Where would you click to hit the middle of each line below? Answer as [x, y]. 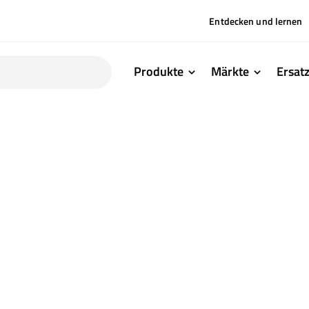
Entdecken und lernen [256, 21]
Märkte [230, 71]
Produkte [159, 71]
